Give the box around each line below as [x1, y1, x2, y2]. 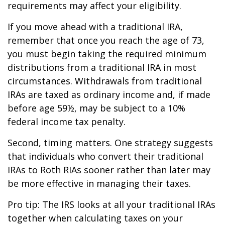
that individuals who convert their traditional [8, 150, 203, 162]
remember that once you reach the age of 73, [8, 34, 204, 46]
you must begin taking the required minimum [8, 47, 206, 60]
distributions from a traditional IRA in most [8, 61, 196, 73]
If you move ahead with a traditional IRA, [8, 20, 183, 33]
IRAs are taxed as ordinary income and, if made [8, 88, 210, 100]
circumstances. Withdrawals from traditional [8, 74, 202, 87]
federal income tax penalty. [8, 115, 126, 128]
